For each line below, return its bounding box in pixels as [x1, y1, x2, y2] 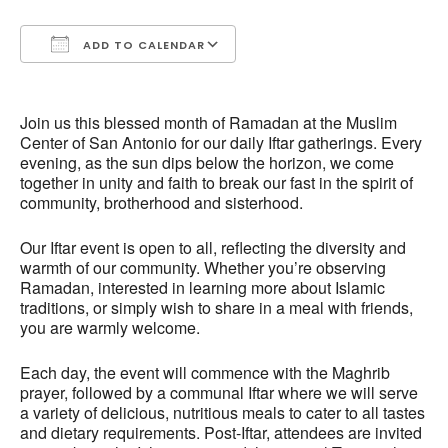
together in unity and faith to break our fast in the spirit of [20, 171, 413, 195]
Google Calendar [255, 69, 377, 93]
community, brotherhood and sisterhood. [20, 191, 303, 215]
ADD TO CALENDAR [79, 37, 205, 54]
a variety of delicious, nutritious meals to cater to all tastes [20, 401, 425, 425]
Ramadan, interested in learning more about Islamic [20, 276, 385, 300]
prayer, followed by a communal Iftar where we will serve [20, 381, 418, 405]
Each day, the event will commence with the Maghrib [20, 361, 390, 385]
